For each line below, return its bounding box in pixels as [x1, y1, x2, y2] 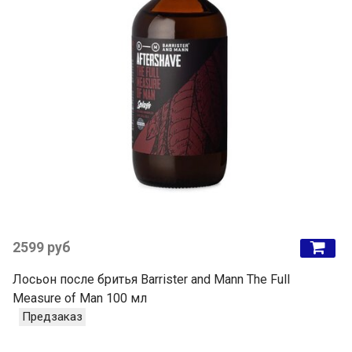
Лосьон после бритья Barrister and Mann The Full [13, 272, 290, 288]
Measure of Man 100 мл [13, 291, 147, 306]
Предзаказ [22, 310, 82, 324]
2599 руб [13, 240, 71, 256]
